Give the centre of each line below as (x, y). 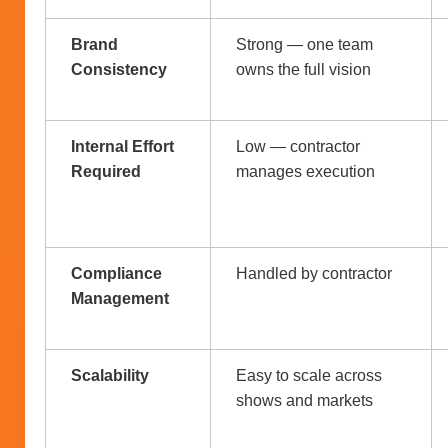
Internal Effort (122, 146)
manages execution (307, 171)
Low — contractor (298, 146)
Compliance (116, 273)
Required (106, 171)
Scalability (110, 375)
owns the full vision (305, 69)
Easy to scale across (309, 375)
